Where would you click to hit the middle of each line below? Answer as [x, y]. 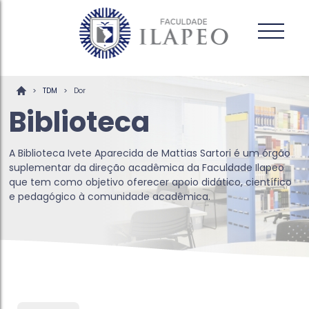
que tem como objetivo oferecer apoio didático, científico [151, 182]
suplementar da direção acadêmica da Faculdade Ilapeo [147, 168]
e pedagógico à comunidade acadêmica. [110, 197]
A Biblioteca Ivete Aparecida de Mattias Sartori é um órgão [150, 153]
